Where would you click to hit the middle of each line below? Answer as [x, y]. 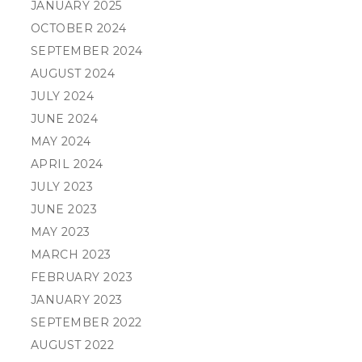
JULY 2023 [62, 187]
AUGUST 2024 [73, 74]
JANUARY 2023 [76, 300]
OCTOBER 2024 [78, 28]
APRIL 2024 [67, 164]
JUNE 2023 [64, 209]
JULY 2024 [62, 96]
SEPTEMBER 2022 [86, 322]
